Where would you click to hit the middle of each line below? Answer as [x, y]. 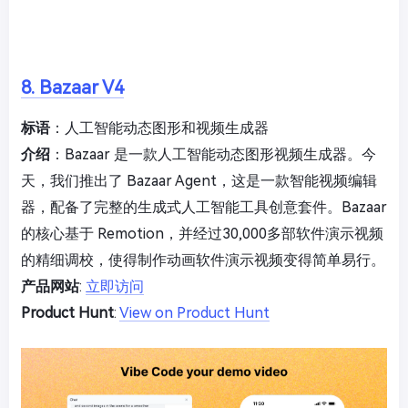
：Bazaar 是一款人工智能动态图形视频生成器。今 [213, 154]
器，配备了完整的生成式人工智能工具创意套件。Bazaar [204, 207]
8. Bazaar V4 [72, 87]
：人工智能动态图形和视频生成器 [159, 127]
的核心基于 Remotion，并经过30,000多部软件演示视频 [202, 233]
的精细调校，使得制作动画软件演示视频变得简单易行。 [203, 260]
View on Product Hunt [194, 312]
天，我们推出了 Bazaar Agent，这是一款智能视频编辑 [199, 180]
